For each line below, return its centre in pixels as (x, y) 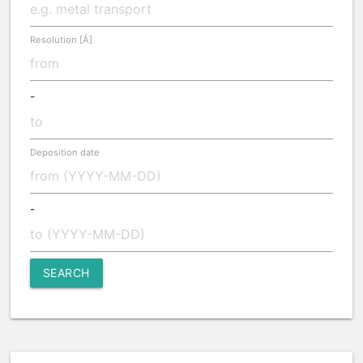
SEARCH (66, 273)
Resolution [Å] (61, 40)
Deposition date (64, 152)
